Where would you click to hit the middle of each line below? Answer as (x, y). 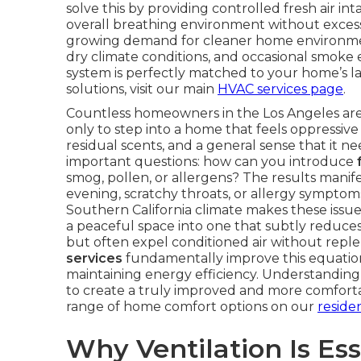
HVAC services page (280, 89)
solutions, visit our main (142, 89)
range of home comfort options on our (192, 307)
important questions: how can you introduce (212, 162)
